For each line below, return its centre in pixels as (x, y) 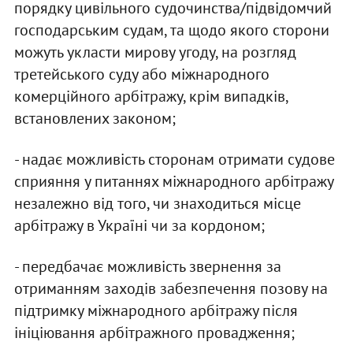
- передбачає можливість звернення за (147, 266)
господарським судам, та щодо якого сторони (171, 30)
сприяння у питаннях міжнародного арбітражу (173, 181)
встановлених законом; (95, 118)
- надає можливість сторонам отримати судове (174, 159)
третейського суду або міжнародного (141, 74)
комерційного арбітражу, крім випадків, (150, 96)
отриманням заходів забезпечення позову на (171, 288)
